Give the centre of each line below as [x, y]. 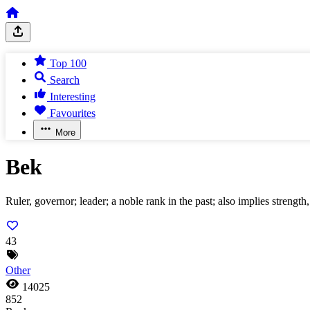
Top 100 [68, 63]
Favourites [73, 113]
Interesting [73, 97]
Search [65, 80]
